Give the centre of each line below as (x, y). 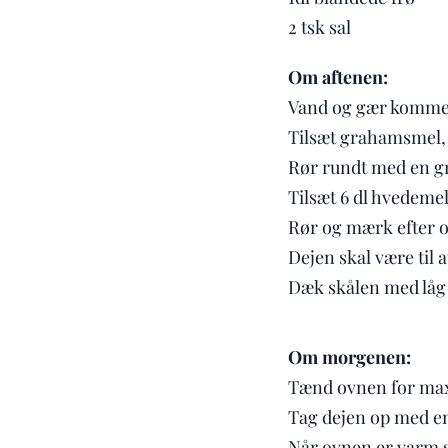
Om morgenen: (349, 357)
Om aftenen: (337, 77)
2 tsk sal (319, 27)
